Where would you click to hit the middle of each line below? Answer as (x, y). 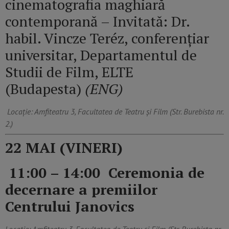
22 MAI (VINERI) (64, 147)
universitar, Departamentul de (101, 55)
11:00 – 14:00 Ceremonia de (107, 172)
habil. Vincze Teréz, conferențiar (107, 38)
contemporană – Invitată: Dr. (97, 21)
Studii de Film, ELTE (69, 72)
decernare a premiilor (81, 189)
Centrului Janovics (70, 206)
